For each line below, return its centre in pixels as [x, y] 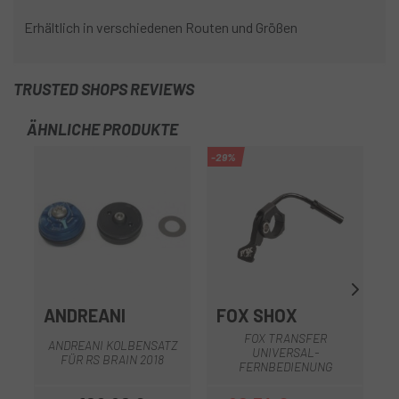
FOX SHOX [257, 316]
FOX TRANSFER [285, 338]
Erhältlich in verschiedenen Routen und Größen [161, 28]
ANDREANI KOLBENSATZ [112, 345]
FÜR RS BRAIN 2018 [112, 359]
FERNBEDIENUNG [285, 366]
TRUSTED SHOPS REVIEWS [104, 90]
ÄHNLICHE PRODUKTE [102, 130]
